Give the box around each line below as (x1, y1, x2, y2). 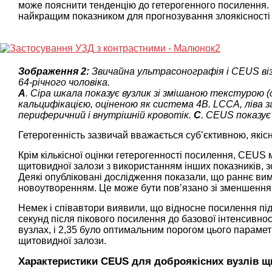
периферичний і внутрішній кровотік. (18, 109, 194, 120)
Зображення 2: (18, 66, 92, 76)
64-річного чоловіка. (18, 76, 110, 87)
